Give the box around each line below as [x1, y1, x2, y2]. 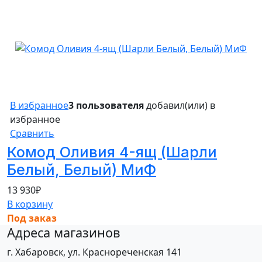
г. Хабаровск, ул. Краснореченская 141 [7, 245, 182, 258]
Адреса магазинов [7, 223, 120, 241]
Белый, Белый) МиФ [7, 160, 156, 178]
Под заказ [7, 211, 57, 225]
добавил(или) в [144, 98, 215, 112]
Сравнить [10, 126, 54, 140]
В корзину [7, 197, 53, 211]
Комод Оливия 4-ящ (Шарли [7, 143, 217, 161]
